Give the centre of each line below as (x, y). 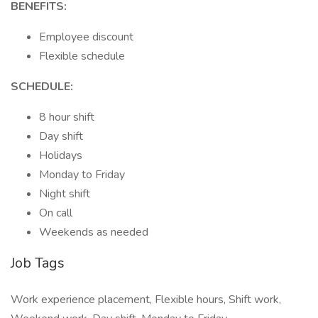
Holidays (61, 155)
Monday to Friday (82, 175)
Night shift (65, 194)
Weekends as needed (94, 232)
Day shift (61, 136)
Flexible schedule (82, 56)
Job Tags (38, 263)
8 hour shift (67, 117)
